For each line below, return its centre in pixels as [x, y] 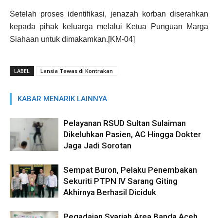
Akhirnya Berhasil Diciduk [110, 192]
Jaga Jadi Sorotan [97, 145]
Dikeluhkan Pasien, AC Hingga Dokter [132, 134]
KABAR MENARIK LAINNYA [62, 99]
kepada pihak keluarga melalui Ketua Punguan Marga [109, 26]
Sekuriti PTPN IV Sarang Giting [120, 181]
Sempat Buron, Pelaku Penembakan [130, 170]
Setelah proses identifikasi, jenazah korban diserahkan [109, 14]
